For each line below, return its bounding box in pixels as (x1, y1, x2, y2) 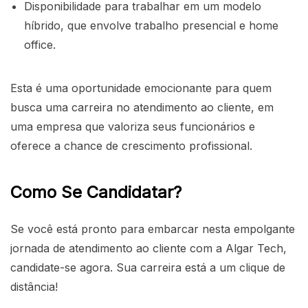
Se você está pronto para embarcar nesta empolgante (10, 221, 295, 236)
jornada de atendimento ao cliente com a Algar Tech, (10, 241, 287, 255)
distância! (10, 279, 58, 294)
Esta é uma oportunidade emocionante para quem (10, 80, 272, 95)
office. (24, 37, 56, 52)
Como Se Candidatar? (10, 181, 181, 202)
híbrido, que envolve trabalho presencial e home (24, 18, 278, 32)
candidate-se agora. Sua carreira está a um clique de (10, 260, 285, 274)
